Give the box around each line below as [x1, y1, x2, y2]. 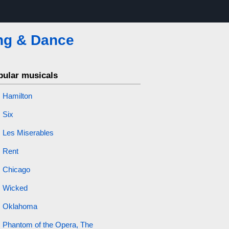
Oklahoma [2, 202, 37, 211]
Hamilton [2, 91, 32, 100]
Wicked [2, 184, 28, 192]
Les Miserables [2, 128, 54, 137]
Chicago [2, 165, 30, 174]
